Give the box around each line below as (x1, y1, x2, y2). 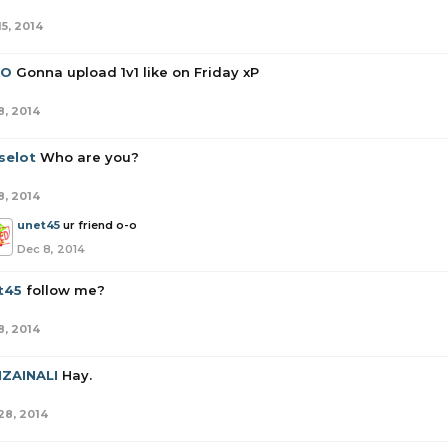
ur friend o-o (63, 218, 137, 232)
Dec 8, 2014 (17, 242, 85, 256)
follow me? (26, 282, 105, 298)
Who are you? (40, 149, 139, 165)
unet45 (17, 218, 60, 232)
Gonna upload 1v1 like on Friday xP (16, 64, 259, 80)
